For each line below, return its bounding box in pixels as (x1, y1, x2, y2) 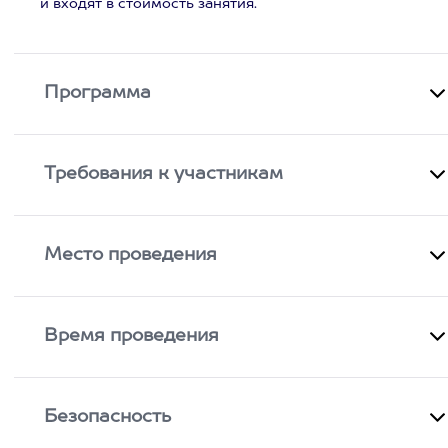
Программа (44, 84, 152, 102)
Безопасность (44, 408, 172, 426)
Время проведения (44, 327, 220, 345)
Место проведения (44, 246, 218, 264)
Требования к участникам (44, 165, 284, 183)
